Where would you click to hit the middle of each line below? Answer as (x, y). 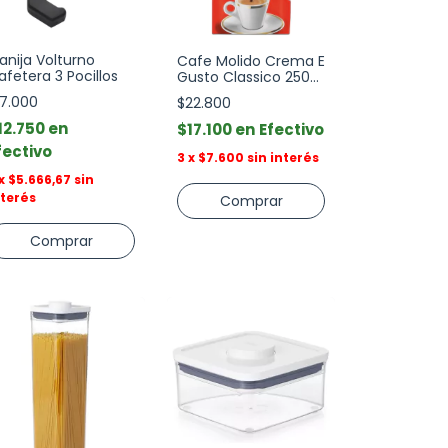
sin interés (283, 157)
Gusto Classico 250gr (250, 77)
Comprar (61, 240)
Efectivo (291, 129)
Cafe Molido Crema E (251, 61)
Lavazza (204, 93)
